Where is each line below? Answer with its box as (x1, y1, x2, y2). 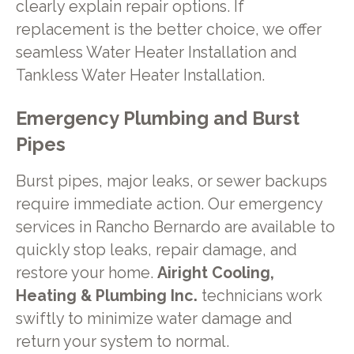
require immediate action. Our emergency (15, 195, 322, 214)
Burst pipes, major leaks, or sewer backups (15, 172, 327, 191)
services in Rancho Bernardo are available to (15, 218, 335, 237)
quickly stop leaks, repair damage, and (15, 241, 297, 260)
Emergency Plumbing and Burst (15, 107, 299, 130)
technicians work (197, 287, 322, 306)
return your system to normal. (15, 333, 229, 352)
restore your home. (15, 264, 157, 283)
